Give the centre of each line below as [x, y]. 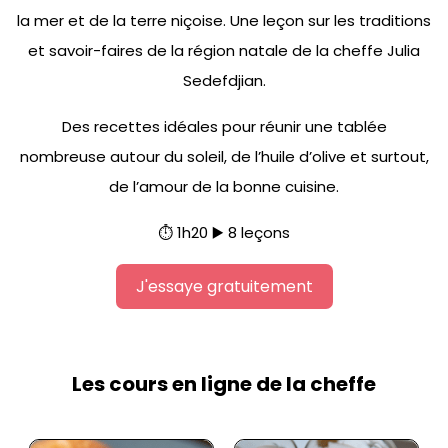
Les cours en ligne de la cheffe [224, 383]
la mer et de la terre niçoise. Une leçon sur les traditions [224, 20]
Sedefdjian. [224, 80]
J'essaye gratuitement [224, 286]
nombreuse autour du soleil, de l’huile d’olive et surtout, [224, 156]
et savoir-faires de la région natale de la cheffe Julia [224, 50]
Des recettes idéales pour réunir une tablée [224, 126]
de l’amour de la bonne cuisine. [224, 186]
